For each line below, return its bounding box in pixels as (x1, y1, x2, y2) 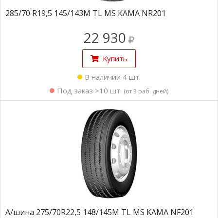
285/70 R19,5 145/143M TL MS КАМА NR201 (5, 8, 166, 18)
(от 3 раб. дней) (124, 87, 168, 95)
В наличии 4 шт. (85, 72, 141, 82)
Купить (103, 54, 127, 63)
